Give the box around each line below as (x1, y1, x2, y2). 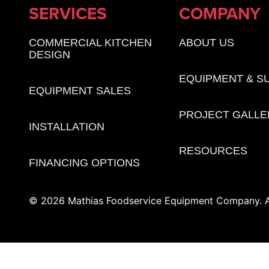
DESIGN (29, 49, 70, 61)
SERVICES (29, 1, 107, 26)
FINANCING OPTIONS (29, 157, 140, 169)
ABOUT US (178, 37, 234, 49)
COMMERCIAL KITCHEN (29, 37, 152, 49)
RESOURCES (178, 145, 247, 157)
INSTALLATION (29, 121, 104, 133)
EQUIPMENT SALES (29, 85, 131, 97)
